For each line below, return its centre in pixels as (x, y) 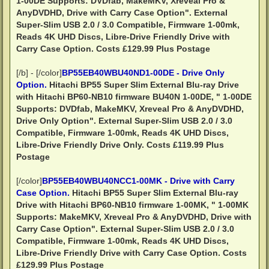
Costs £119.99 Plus (185, 145)
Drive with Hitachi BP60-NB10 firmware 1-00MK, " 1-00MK (132, 205)
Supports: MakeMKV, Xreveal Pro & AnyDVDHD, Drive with (134, 217)
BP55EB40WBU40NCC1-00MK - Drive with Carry (138, 181)
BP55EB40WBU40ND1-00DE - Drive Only (143, 73)
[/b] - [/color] (39, 73)
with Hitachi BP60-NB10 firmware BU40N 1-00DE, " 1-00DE (134, 97)
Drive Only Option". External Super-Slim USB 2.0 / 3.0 (124, 121)
